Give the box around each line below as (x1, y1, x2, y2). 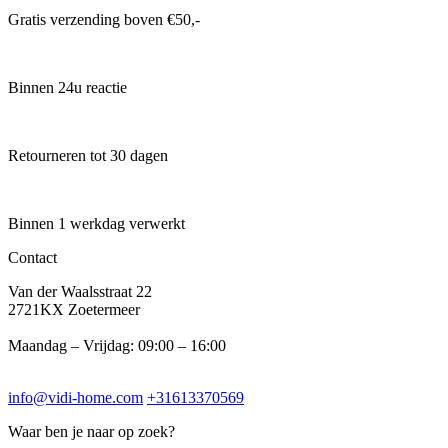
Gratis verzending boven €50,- (8, 11, 200, 29)
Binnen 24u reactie (8, 79, 127, 97)
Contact (8, 249, 57, 267)
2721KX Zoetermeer (8, 301, 140, 319)
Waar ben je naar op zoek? (8, 423, 175, 441)
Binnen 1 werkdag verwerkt (8, 215, 185, 233)
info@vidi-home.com (8, 389, 143, 407)
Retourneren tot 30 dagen (8, 147, 168, 165)
